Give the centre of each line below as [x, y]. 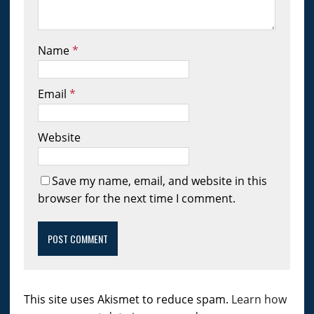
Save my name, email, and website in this [159, 181]
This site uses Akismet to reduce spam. [127, 300]
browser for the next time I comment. [136, 199]
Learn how [259, 300]
